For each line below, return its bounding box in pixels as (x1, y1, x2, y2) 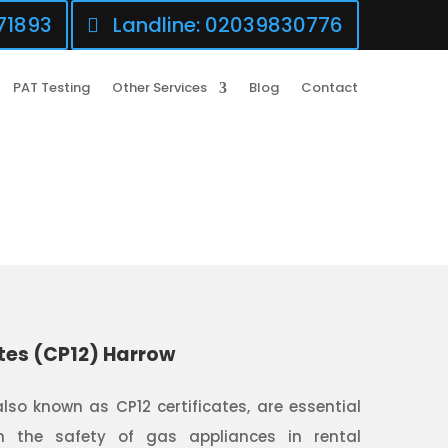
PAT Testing (13, 78, 90, 97)
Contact (301, 78, 358, 97)
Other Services (112, 78, 207, 97)
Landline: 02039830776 (112, 11, 343, 39)
